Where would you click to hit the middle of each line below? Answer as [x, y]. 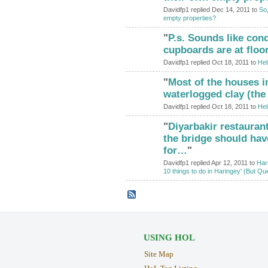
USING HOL [169, 237]
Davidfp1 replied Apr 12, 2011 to [210, 162]
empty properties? [189, 18]
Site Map [159, 254]
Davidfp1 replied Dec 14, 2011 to [211, 9]
